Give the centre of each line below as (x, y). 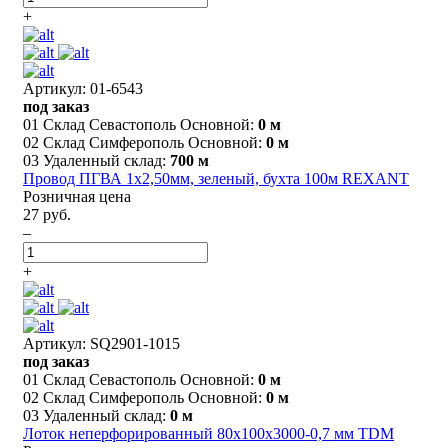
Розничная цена (77, 196)
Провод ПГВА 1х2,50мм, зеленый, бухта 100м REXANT (216, 178)
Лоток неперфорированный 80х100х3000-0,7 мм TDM (208, 433)
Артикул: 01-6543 (83, 88)
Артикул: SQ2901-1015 (101, 343)
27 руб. (47, 214)
